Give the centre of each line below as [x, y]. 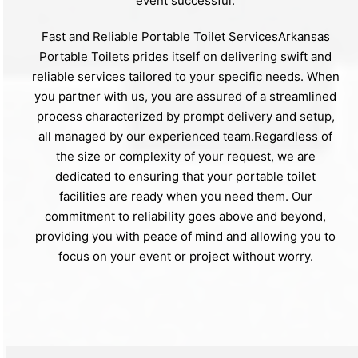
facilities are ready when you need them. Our [185, 196]
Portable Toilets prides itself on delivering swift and [185, 56]
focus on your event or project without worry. [185, 256]
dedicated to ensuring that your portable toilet [185, 176]
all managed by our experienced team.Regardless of [185, 136]
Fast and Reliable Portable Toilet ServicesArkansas [185, 36]
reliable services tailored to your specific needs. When [185, 76]
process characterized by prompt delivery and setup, [185, 116]
